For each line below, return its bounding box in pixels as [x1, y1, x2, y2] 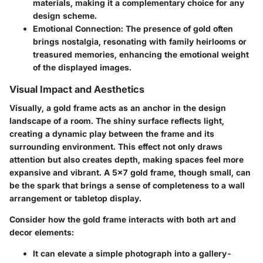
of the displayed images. [33, 62, 131, 72]
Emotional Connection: [33, 23, 123, 33]
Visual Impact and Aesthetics [9, 83, 144, 95]
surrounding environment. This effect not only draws [9, 141, 222, 151]
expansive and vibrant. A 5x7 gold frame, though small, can [9, 167, 251, 177]
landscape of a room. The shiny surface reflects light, [9, 115, 224, 126]
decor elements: [9, 227, 74, 237]
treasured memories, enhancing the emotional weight [33, 49, 249, 59]
